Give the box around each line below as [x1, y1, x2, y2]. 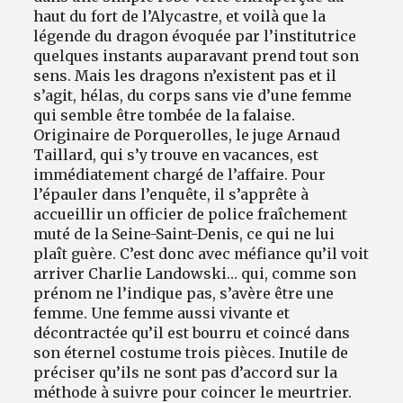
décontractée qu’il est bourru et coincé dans [33, 323, 351, 342]
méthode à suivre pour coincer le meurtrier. [33, 382, 353, 401]
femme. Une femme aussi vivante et [33, 303, 291, 322]
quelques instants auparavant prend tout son [33, 46, 360, 65]
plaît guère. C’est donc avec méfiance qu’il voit [33, 244, 370, 263]
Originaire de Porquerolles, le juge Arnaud [33, 125, 341, 144]
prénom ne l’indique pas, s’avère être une [33, 283, 335, 302]
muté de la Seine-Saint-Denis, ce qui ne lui [33, 224, 336, 243]
